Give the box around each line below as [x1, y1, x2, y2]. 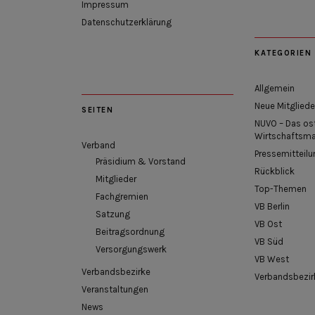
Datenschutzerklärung [82, 16, 172, 27]
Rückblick [255, 165, 295, 176]
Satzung [96, 208, 130, 219]
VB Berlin [255, 200, 290, 212]
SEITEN [82, 105, 113, 115]
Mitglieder [96, 173, 136, 184]
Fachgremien [96, 191, 148, 202]
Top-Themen [255, 183, 307, 194]
